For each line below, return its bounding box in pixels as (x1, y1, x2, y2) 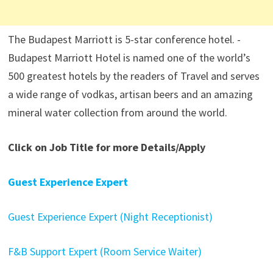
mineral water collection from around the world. (7, 105, 227, 119)
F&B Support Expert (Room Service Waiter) (7, 244, 202, 258)
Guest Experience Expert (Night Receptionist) (7, 210, 213, 224)
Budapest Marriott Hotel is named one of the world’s (7, 51, 250, 65)
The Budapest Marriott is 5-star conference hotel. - (7, 32, 241, 46)
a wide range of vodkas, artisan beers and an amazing (7, 87, 253, 101)
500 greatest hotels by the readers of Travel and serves (7, 69, 260, 83)
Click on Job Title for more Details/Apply (7, 140, 205, 154)
